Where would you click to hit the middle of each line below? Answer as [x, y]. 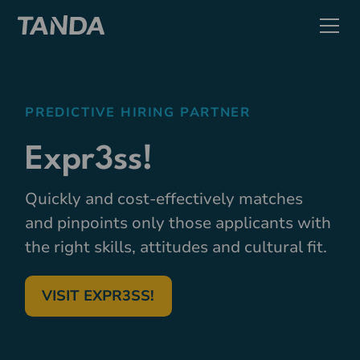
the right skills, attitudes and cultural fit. [176, 247]
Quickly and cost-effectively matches [164, 198]
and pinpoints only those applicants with [178, 223]
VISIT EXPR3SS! [98, 295]
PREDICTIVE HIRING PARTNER [138, 112]
